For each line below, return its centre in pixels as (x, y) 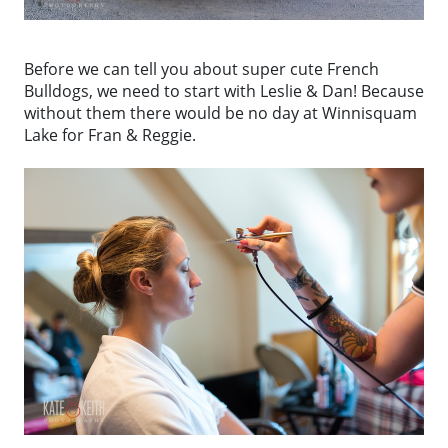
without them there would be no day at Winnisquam (220, 112)
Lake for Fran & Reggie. (110, 134)
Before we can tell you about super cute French (201, 68)
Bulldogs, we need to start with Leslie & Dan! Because (224, 90)
